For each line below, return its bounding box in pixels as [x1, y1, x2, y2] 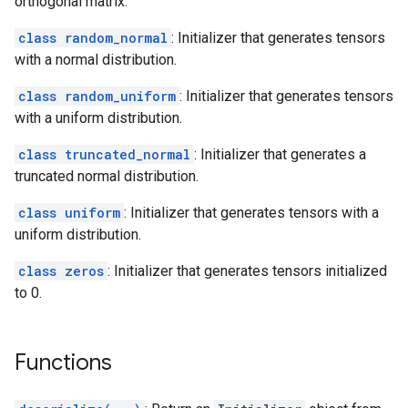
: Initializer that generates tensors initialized [107, 262, 387, 280]
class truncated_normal [18, 146, 190, 163]
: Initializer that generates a [194, 146, 366, 163]
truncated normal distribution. [15, 168, 199, 185]
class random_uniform [18, 87, 176, 105]
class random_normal [18, 29, 168, 46]
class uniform [18, 204, 120, 221]
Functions [15, 349, 112, 376]
